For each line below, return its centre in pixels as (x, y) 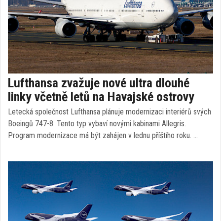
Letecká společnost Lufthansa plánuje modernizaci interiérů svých (110, 112)
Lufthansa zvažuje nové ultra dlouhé (99, 83)
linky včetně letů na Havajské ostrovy (101, 97)
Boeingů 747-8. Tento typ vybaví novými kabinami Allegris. (97, 124)
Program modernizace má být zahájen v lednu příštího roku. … (103, 135)
